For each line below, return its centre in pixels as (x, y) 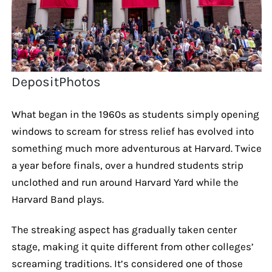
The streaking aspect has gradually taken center (124, 229)
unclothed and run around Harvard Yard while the (125, 182)
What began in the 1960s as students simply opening (135, 114)
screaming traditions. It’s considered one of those (127, 263)
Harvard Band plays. (57, 199)
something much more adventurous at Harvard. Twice (136, 148)
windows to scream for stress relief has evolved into (132, 131)
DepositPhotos (56, 82)
